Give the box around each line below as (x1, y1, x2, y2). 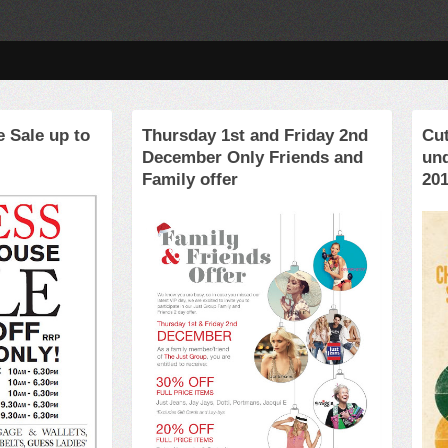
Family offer (142, 170, 238, 189)
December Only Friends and (142, 148, 363, 167)
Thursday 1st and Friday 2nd (142, 126, 368, 145)
